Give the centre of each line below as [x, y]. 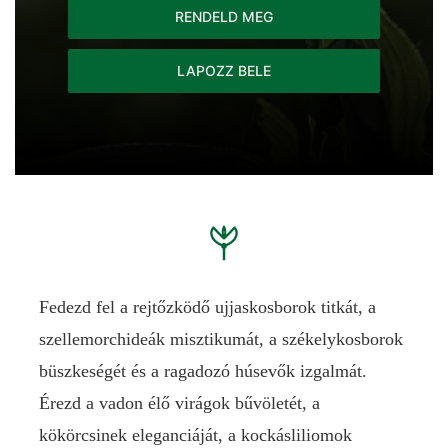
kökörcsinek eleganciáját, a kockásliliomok [195, 435]
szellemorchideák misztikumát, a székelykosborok [221, 339]
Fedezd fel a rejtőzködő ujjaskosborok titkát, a [207, 307]
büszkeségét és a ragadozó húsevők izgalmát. [203, 371]
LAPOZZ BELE [224, 70]
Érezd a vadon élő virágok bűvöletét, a [179, 403]
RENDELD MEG [224, 16]
